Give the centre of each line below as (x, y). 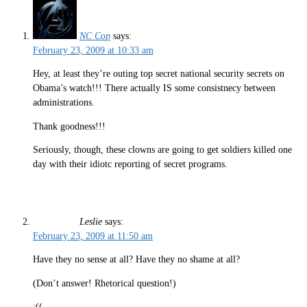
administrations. (64, 103)
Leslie (91, 221)
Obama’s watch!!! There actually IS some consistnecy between (154, 88)
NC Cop (95, 36)
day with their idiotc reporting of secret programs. (130, 164)
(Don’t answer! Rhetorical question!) (105, 283)
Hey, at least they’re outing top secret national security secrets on (159, 74)
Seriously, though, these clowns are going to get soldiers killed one (162, 150)
